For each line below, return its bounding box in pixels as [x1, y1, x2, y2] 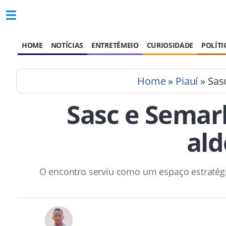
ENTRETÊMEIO [91, 40, 139, 50]
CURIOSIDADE [146, 40, 194, 50]
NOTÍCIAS [50, 40, 84, 50]
